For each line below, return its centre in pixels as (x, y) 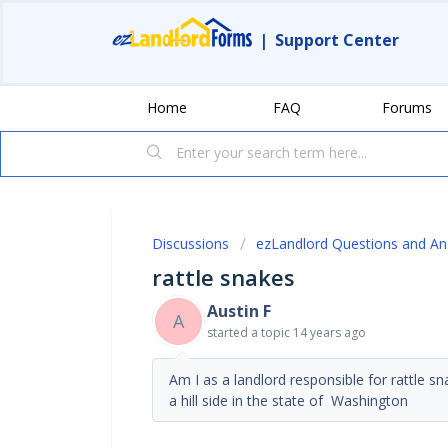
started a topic (250, 332)
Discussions (190, 243)
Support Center (337, 40)
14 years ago (329, 332)
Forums (407, 107)
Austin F (239, 310)
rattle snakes (223, 276)
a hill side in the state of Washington (288, 400)
